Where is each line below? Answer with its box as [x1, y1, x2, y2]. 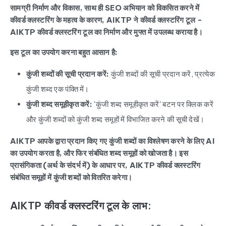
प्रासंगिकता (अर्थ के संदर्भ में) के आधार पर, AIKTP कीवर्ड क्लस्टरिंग [10, 160, 201, 170]
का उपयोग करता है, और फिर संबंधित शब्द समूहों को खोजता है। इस [10, 148, 189, 158]
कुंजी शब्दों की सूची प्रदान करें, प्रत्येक [109, 69, 215, 79]
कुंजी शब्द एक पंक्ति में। [26, 84, 89, 94]
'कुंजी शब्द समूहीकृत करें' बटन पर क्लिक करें [92, 99, 214, 109]
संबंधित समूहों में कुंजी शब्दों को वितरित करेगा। [10, 173, 133, 182]
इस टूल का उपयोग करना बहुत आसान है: [10, 47, 118, 57]
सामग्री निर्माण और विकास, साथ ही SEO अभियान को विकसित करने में [10, 3, 200, 13]
